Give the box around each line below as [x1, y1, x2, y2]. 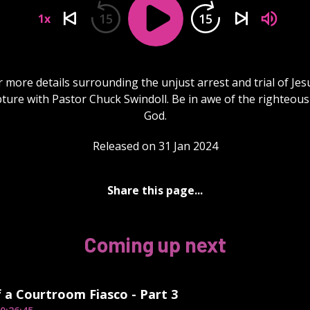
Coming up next [84, 231, 226, 257]
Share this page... [107, 182, 203, 198]
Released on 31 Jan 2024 [92, 138, 218, 154]
